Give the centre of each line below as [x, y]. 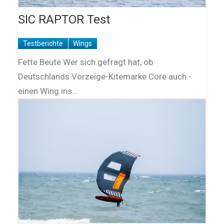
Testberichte [43, 44]
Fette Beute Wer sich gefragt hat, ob [85, 62]
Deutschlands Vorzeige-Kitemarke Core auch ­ [105, 77]
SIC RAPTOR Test [64, 20]
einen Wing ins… [48, 91]
